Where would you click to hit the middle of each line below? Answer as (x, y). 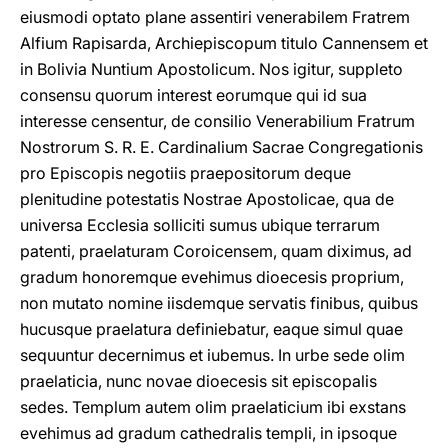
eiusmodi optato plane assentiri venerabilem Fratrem (215, 17)
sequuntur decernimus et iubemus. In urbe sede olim (212, 355)
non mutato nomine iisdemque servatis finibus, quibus (219, 303)
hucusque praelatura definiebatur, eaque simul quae (211, 329)
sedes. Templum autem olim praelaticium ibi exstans (213, 407)
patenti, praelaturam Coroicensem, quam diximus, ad (216, 251)
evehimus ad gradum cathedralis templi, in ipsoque (208, 433)
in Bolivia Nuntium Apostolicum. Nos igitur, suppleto (211, 69)
